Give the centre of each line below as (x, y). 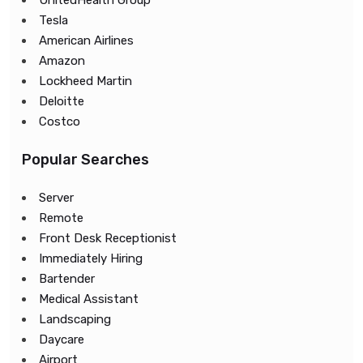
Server (56, 198)
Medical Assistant (89, 299)
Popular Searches (85, 160)
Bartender (67, 279)
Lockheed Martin (85, 81)
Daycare (62, 340)
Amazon (62, 61)
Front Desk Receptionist (108, 238)
